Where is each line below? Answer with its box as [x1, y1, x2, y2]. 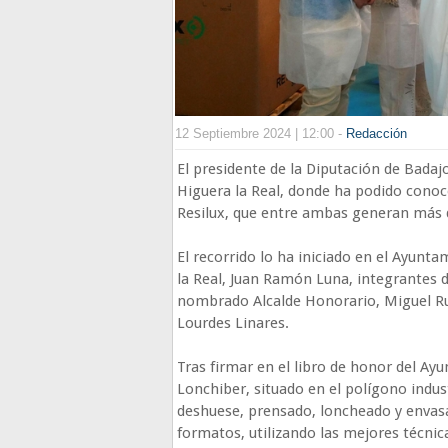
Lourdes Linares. [177, 313, 289, 332]
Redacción [346, 125, 407, 141]
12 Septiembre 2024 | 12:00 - [175, 125, 346, 141]
